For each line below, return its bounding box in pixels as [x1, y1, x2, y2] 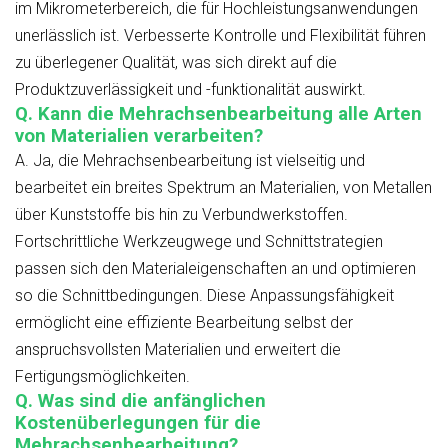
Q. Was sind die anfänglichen [15, 389, 266, 412]
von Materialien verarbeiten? [15, 124, 263, 147]
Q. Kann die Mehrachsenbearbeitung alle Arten [15, 102, 422, 125]
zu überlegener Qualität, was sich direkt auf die [15, 52, 337, 72]
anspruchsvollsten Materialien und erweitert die [15, 339, 341, 359]
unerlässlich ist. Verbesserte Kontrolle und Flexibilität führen [15, 25, 426, 45]
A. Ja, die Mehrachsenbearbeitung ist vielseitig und [15, 150, 365, 170]
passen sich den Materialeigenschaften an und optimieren [15, 258, 416, 278]
